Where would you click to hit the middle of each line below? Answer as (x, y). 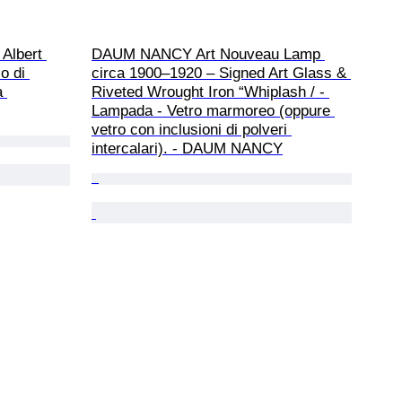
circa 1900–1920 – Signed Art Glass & (221, 73)
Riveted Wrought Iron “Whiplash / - (210, 92)
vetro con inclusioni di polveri (192, 129)
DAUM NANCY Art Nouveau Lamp (208, 54)
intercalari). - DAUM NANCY (187, 148)
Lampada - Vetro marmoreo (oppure (213, 110)
